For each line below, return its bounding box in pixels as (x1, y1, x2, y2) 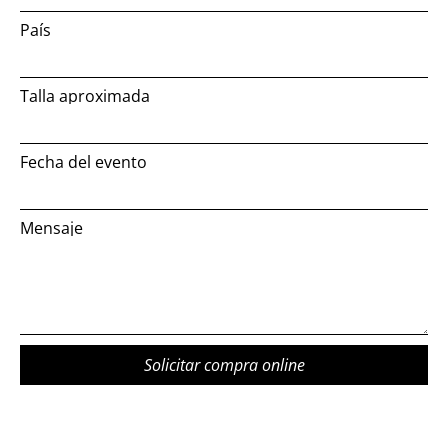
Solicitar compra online (143, 354, 305, 376)
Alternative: (20, 388, 106, 409)
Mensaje (20, 217, 83, 239)
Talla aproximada (20, 85, 150, 107)
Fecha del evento (20, 151, 147, 173)
